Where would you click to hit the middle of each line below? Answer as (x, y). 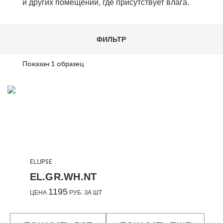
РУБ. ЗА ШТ (85, 192)
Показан (37, 64)
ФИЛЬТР (111, 39)
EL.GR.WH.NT (63, 176)
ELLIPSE (41, 162)
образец (71, 64)
